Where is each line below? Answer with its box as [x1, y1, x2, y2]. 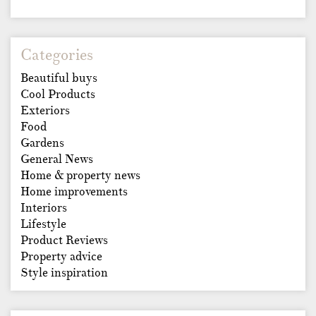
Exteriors [20, 103, 70, 119]
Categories [20, 45, 93, 66]
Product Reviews [20, 233, 108, 248]
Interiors [20, 200, 67, 216]
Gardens [20, 135, 64, 151]
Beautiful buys [20, 71, 97, 86]
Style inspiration [20, 265, 108, 281]
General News [20, 152, 93, 167]
